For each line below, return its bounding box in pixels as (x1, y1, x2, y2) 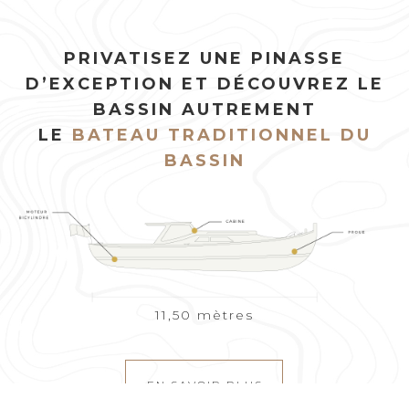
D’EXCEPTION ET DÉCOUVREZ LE (25, 74, 384, 94)
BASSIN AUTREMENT (92, 100, 317, 120)
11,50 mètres (155, 306, 254, 323)
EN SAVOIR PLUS (146, 377, 263, 392)
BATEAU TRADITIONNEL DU (71, 125, 372, 145)
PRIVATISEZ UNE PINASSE (64, 48, 345, 68)
